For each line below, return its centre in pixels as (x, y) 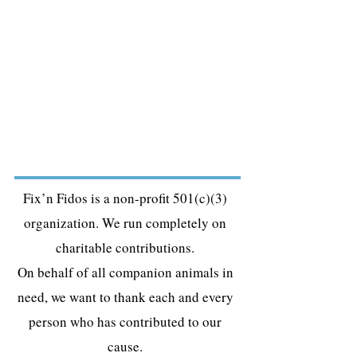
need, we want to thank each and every (125, 297)
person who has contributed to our (125, 322)
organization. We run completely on (125, 223)
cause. (125, 346)
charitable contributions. (125, 247)
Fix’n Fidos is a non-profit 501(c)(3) (125, 198)
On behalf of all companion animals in (125, 272)
